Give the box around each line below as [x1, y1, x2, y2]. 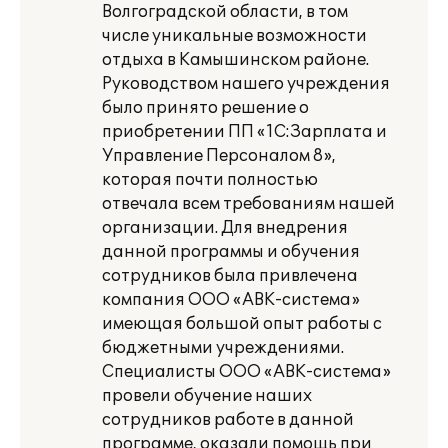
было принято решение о [102, 98, 309, 118]
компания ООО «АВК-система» [102, 290, 360, 310]
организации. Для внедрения [102, 218, 348, 238]
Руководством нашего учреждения [102, 74, 390, 94]
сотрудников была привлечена [102, 266, 358, 286]
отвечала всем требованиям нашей [102, 194, 395, 214]
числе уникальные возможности [102, 26, 367, 46]
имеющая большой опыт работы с [102, 314, 382, 334]
